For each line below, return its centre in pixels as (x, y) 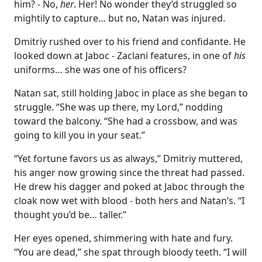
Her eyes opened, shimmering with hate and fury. (123, 238)
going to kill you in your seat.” (80, 135)
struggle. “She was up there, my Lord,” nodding (118, 107)
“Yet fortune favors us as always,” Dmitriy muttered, (128, 158)
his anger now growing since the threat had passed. (129, 172)
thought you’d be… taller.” (70, 214)
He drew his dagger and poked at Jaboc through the (129, 186)
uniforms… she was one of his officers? (100, 69)
